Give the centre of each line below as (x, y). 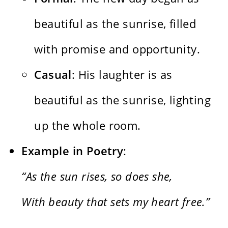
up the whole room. (88, 125)
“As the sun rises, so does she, (97, 176)
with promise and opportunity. (117, 49)
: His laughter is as (122, 75)
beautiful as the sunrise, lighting (123, 100)
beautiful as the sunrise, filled (115, 24)
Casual (53, 75)
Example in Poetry (73, 151)
